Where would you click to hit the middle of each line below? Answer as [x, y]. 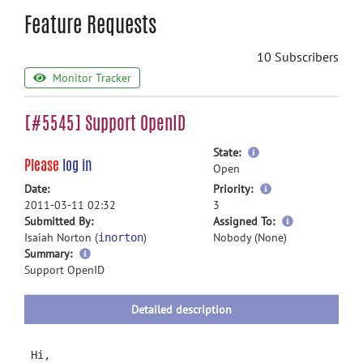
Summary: [48, 254]
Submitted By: [59, 221]
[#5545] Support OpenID [105, 123]
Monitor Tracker [90, 78]
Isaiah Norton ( [61, 237]
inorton [121, 237]
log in [77, 164]
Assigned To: [244, 221]
